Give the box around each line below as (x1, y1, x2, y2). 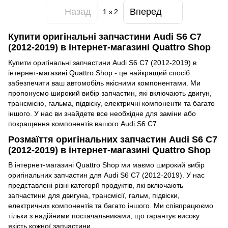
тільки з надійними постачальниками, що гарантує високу (8, 212, 199, 220)
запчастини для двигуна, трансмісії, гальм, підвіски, (8, 191, 180, 200)
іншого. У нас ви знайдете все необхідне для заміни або (8, 109, 196, 118)
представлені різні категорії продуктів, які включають (8, 181, 183, 190)
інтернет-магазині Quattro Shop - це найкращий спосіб (8, 68, 190, 77)
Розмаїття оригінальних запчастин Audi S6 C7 (8, 134, 217, 145)
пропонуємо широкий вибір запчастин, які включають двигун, (8, 89, 212, 97)
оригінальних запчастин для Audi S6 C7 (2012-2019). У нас (8, 171, 205, 180)
